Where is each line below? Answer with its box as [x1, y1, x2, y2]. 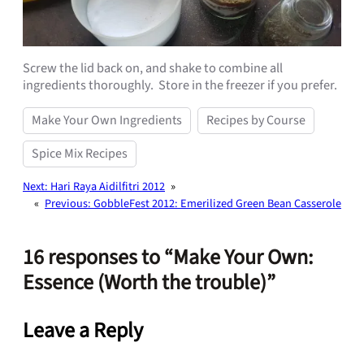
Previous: [45, 194, 91, 212]
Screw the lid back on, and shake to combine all [23, 58, 283, 78]
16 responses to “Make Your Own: [23, 241, 313, 272]
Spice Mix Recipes [32, 144, 128, 162]
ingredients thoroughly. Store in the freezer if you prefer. [23, 75, 337, 95]
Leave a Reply [23, 314, 143, 345]
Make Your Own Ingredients [32, 110, 182, 129]
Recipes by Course [206, 110, 305, 129]
